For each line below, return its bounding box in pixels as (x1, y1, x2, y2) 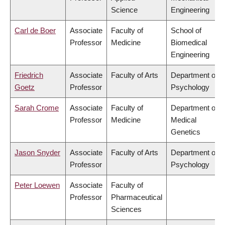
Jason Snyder (15, 148, 60, 157)
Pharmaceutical (111, 193, 162, 202)
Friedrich (15, 71, 43, 80)
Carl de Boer (15, 26, 56, 35)
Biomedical (171, 38, 207, 47)
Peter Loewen (15, 181, 60, 190)
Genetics (171, 128, 200, 137)
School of (171, 26, 201, 35)
